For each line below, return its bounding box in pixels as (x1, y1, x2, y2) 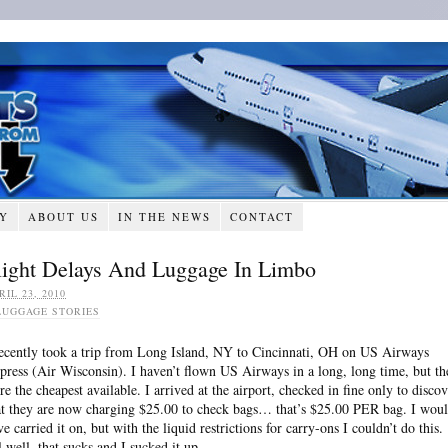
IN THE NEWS (117, 208, 211, 224)
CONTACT (229, 208, 294, 224)
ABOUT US (27, 208, 99, 224)
